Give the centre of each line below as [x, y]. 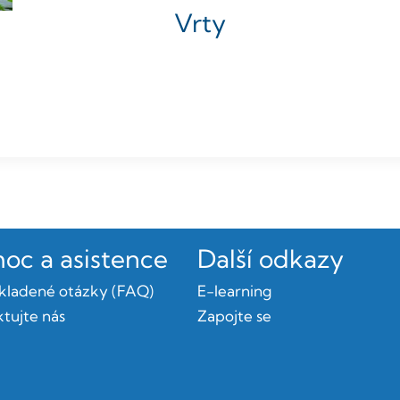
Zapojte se [235, 315]
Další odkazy [271, 258]
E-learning [235, 290]
